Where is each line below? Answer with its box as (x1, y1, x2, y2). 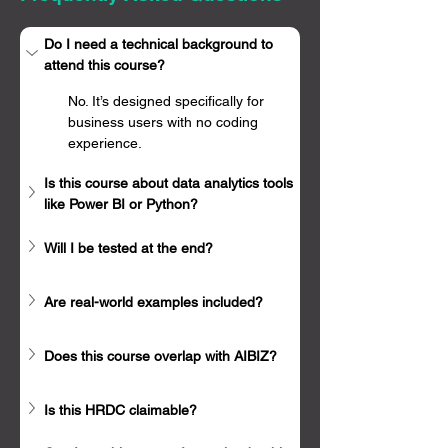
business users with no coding (68, 114, 262, 130)
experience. (68, 135, 142, 151)
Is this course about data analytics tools (44, 175, 297, 191)
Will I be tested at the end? (44, 239, 213, 256)
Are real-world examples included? (44, 293, 263, 310)
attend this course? (44, 57, 165, 73)
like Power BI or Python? (44, 196, 198, 212)
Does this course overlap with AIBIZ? (44, 347, 277, 364)
